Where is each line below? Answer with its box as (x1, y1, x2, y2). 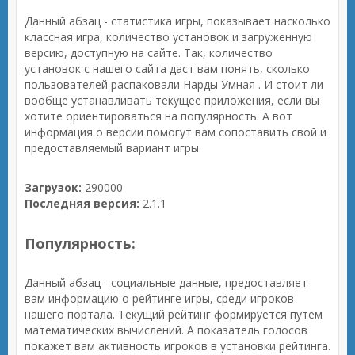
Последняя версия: (25, 196, 139, 211)
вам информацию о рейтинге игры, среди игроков (25, 291, 294, 306)
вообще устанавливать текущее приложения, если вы (25, 93, 319, 108)
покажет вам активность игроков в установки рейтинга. (25, 338, 330, 353)
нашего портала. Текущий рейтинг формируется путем (25, 307, 323, 322)
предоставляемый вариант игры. (25, 140, 201, 155)
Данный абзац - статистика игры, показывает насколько (25, 13, 330, 29)
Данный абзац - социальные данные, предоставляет (25, 275, 307, 290)
